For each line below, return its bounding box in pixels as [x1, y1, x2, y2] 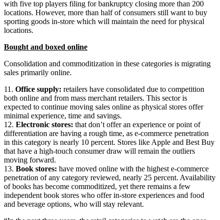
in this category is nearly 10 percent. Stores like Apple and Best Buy [4, 138, 215, 146]
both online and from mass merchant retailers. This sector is [4, 94, 187, 102]
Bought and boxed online [4, 43, 87, 51]
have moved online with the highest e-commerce [57, 165, 209, 173]
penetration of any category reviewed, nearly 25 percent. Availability [4, 173, 216, 182]
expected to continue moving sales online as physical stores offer [4, 103, 203, 111]
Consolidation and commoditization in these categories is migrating [4, 59, 211, 68]
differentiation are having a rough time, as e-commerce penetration [4, 129, 209, 137]
